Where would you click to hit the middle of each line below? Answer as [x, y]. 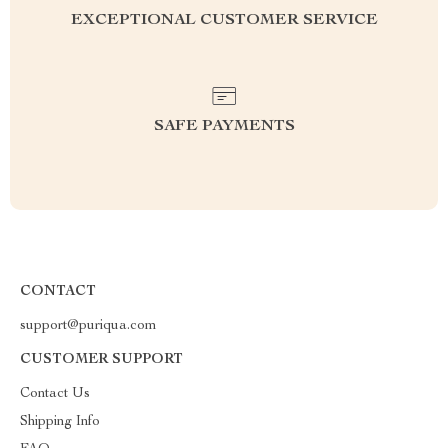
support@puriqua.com [88, 326]
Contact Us [55, 394]
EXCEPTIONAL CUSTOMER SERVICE [224, 21]
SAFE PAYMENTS [224, 127]
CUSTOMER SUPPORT [101, 360]
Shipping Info [60, 422]
